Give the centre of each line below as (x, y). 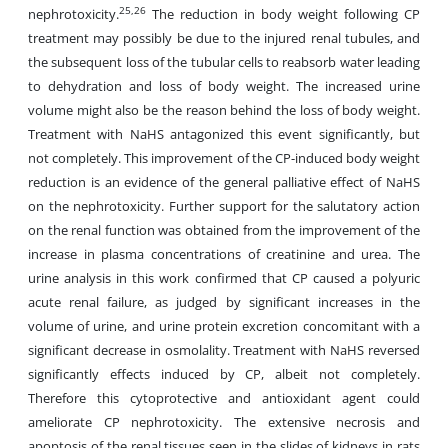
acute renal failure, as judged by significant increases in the (224, 302)
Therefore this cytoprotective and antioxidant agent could (224, 398)
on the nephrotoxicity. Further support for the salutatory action (224, 206)
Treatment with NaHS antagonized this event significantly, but (224, 134)
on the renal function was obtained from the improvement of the (224, 230)
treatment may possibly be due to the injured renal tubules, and (224, 38)
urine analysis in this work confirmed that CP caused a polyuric (224, 278)
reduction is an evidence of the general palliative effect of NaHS (224, 182)
